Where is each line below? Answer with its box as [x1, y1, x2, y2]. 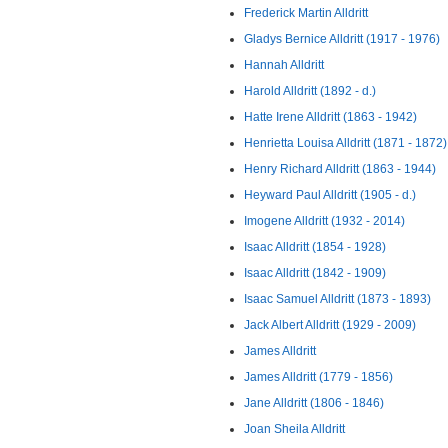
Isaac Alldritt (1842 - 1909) [244, 266, 386, 280]
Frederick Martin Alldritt [244, 6, 368, 20]
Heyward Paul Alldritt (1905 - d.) [244, 188, 416, 202]
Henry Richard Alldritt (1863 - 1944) [244, 162, 436, 176]
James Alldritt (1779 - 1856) [244, 370, 393, 384]
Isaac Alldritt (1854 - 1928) [244, 240, 386, 254]
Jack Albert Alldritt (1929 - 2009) [244, 318, 416, 332]
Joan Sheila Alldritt [244, 422, 345, 436]
